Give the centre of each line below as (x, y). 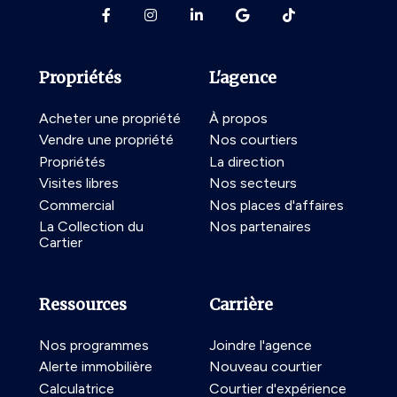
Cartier (61, 243)
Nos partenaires (260, 227)
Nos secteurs (253, 183)
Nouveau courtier (265, 367)
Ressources (83, 305)
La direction (247, 161)
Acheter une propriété (110, 119)
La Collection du (91, 227)
